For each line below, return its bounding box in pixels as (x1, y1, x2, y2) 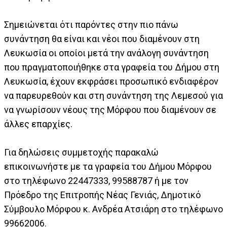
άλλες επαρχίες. (4, 118, 72, 129)
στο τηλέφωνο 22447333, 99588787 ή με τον (4, 175, 188, 186)
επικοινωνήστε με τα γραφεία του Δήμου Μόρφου (4, 161, 212, 172)
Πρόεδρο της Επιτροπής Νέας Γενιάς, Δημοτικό (4, 189, 201, 200)
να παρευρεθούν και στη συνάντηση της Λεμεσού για (4, 90, 223, 101)
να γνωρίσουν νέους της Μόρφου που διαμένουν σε (4, 104, 216, 115)
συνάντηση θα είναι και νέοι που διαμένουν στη (4, 33, 200, 44)
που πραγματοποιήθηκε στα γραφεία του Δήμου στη (4, 61, 219, 72)
